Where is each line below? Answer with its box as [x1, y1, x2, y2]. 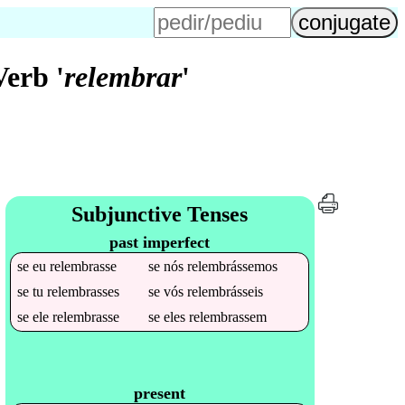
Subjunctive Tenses [71, 202, 249, 226]
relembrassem [189, 308, 268, 325]
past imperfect [109, 232, 211, 251]
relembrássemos [187, 258, 278, 274]
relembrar [64, 61, 183, 94]
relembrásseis [187, 283, 264, 299]
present [134, 383, 186, 402]
